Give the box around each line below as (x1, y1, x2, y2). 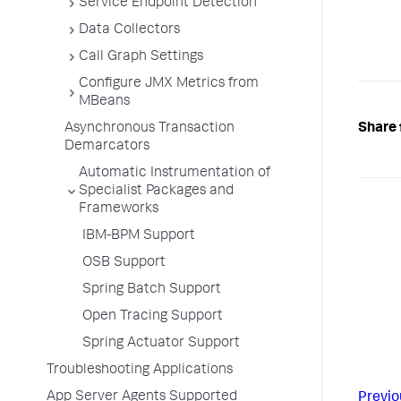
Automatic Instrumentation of (79, 166, 270, 181)
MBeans (79, 95, 130, 109)
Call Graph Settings (79, 50, 203, 64)
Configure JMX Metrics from (79, 77, 259, 91)
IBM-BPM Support (82, 229, 195, 243)
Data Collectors (79, 23, 180, 38)
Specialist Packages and (79, 184, 234, 199)
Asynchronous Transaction (64, 122, 235, 136)
